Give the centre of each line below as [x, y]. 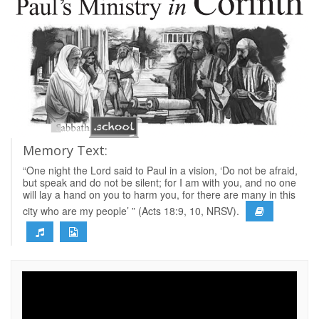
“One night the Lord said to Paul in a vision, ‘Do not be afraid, [160, 170]
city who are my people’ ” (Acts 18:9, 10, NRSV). [132, 210]
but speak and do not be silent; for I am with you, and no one [159, 182]
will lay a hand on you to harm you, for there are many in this [159, 194]
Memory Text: [65, 150]
